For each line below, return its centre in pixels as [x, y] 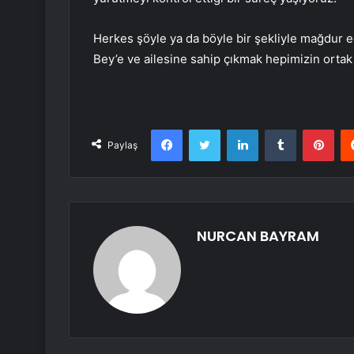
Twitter [237, 129]
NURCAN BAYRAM [258, 236]
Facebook [206, 129]
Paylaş [122, 145]
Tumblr [312, 129]
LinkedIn [278, 129]
